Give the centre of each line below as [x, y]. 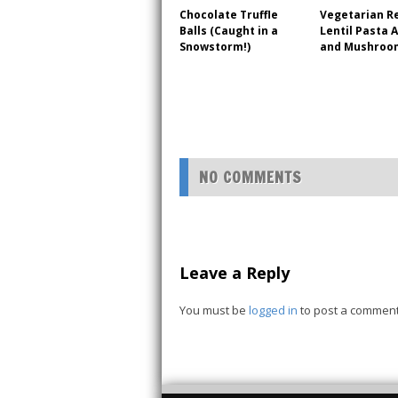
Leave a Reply [235, 272]
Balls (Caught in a [229, 31]
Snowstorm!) [215, 47]
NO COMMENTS [251, 177]
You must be [214, 310]
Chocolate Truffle [229, 15]
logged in [273, 310]
